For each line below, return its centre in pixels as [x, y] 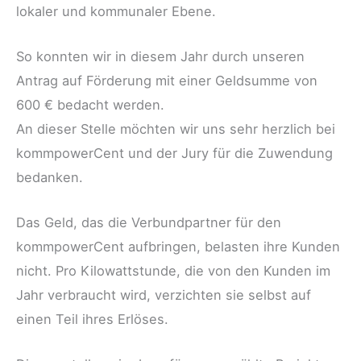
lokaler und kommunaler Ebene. [116, 11]
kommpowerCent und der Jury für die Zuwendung [174, 153]
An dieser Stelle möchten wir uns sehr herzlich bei [176, 129]
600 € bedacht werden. [90, 104]
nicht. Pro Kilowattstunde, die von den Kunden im [173, 271]
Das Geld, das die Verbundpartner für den [149, 223]
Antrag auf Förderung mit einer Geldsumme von [167, 80]
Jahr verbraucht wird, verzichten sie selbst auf [164, 295]
